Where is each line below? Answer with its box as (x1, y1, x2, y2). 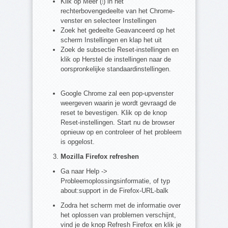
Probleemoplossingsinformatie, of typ (61, 177, 170, 185)
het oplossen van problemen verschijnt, (61, 211, 176, 219)
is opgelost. (61, 138, 95, 146)
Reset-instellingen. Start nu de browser (61, 119, 175, 127)
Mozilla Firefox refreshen (61, 153, 139, 161)
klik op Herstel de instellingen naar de (61, 55, 171, 64)
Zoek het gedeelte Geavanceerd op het (61, 26, 175, 35)
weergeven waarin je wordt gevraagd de (61, 99, 176, 107)
